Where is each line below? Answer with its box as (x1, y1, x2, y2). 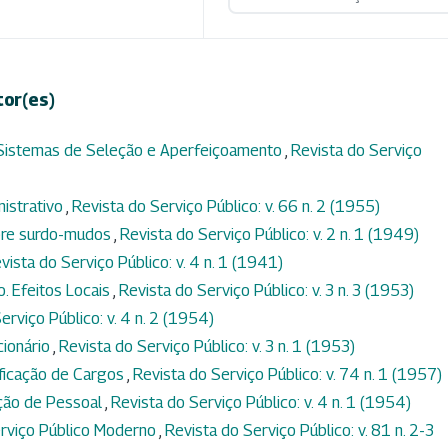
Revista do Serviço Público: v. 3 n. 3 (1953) (119, 281, 414, 301)
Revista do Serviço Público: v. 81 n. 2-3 (165, 421, 434, 441)
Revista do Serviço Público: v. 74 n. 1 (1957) (133, 365, 442, 385)
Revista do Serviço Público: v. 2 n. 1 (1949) (120, 225, 419, 245)
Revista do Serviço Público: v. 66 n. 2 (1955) (72, 197, 380, 217)
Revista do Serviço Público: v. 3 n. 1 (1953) (59, 337, 355, 357)
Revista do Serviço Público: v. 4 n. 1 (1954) (111, 393, 411, 413)
